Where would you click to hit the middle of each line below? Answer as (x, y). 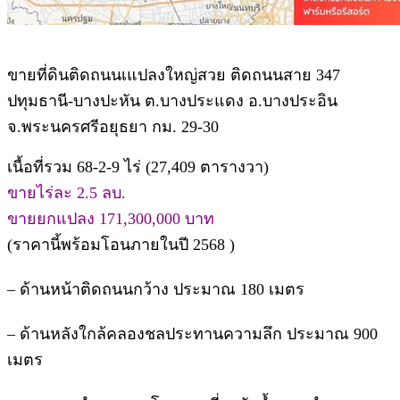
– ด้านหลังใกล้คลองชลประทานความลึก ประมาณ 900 (192, 333)
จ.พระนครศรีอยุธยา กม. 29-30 (113, 126)
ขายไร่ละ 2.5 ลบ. (67, 192)
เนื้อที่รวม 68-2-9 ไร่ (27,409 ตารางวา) (138, 167)
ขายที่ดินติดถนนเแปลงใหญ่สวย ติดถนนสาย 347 (174, 75)
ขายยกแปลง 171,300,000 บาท (111, 218)
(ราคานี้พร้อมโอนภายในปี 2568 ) (121, 244)
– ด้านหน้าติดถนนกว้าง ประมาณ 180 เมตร (156, 289)
